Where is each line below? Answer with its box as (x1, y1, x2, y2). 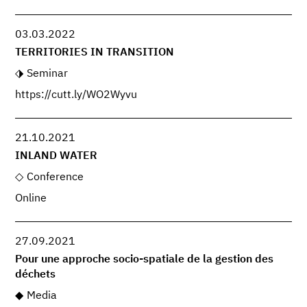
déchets (15, 269, 56, 281)
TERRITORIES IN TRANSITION (15, 47, 175, 58)
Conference (26, 172, 84, 184)
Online (15, 193, 47, 204)
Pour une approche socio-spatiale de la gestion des (15, 254, 274, 266)
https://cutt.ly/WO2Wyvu (15, 89, 138, 101)
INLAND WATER (15, 151, 98, 162)
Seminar (26, 68, 68, 79)
